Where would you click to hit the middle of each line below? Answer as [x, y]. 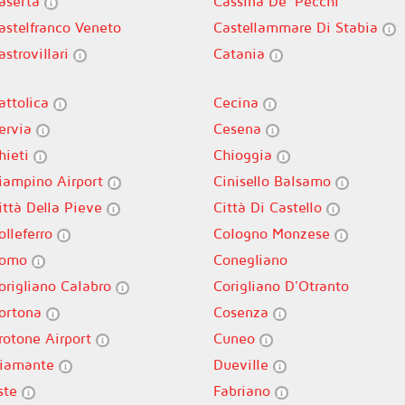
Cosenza [243, 312]
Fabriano [244, 391]
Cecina [238, 102]
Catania [241, 53]
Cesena [240, 128]
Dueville [243, 364]
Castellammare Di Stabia [298, 27]
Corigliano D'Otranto [281, 286]
